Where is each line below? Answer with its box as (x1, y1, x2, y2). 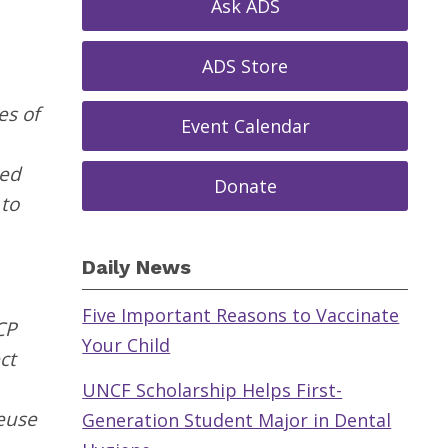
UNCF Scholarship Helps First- (82, 378, 343, 402)
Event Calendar (180, 114, 310, 138)
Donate (213, 174, 277, 198)
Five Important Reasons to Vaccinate (82, 303, 400, 327)
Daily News (82, 255, 192, 279)
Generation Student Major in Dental (82, 408, 392, 432)
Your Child (82, 333, 171, 357)
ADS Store (202, 54, 289, 78)
